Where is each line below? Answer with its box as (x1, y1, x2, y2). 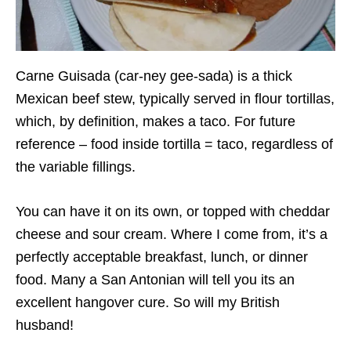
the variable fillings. (16, 159, 136, 175)
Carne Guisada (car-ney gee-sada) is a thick (16, 68, 292, 85)
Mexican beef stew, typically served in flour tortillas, (16, 91, 335, 107)
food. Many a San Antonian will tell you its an (16, 272, 295, 288)
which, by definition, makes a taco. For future (16, 114, 295, 130)
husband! (16, 317, 74, 334)
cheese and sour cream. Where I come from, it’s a (16, 226, 327, 243)
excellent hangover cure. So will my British (16, 295, 280, 311)
